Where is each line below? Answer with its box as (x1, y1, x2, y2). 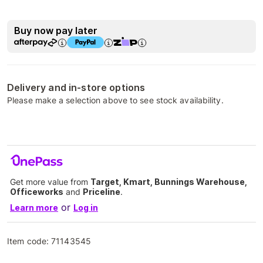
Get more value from (10, 177, 90, 187)
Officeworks (10, 187, 63, 197)
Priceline (83, 187, 120, 197)
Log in (73, 203, 98, 213)
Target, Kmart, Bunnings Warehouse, (90, 177, 247, 187)
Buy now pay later (14, 25, 97, 37)
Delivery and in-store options (7, 82, 146, 94)
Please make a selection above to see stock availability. (7, 95, 224, 106)
